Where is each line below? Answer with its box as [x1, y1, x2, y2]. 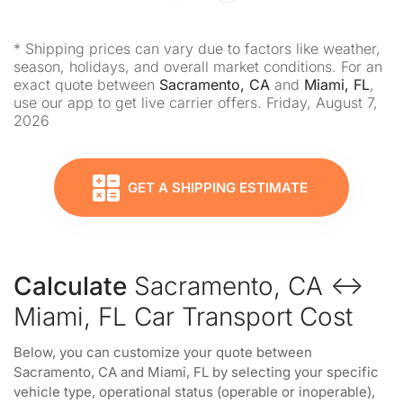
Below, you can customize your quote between [13, 344, 312, 361]
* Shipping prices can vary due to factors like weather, [13, 40, 381, 58]
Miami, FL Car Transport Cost [13, 301, 353, 332]
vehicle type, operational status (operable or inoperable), [13, 383, 375, 400]
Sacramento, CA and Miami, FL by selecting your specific [13, 363, 379, 381]
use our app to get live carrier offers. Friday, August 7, [13, 94, 378, 112]
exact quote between [13, 76, 159, 94]
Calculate [13, 271, 127, 301]
